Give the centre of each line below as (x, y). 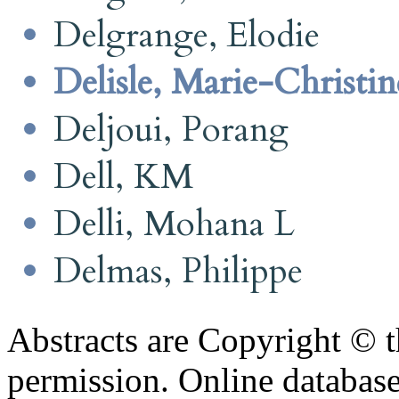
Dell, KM (123, 176)
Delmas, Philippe (178, 271)
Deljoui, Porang (171, 129)
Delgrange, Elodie (187, 35)
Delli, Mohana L (174, 224)
